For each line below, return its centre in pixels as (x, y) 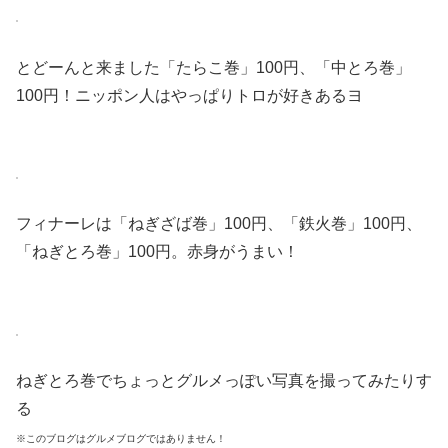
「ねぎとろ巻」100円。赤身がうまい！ (157, 252)
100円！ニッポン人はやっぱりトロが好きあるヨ (189, 95)
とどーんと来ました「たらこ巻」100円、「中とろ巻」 (213, 67)
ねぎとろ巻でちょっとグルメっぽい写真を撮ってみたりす (224, 381)
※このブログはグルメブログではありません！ (121, 439)
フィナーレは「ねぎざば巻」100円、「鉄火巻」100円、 (219, 224)
